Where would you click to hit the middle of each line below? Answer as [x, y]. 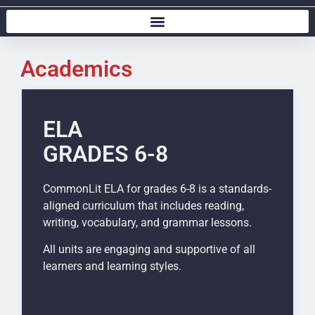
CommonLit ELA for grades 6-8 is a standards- [157, 188]
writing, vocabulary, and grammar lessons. [147, 222]
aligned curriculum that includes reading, [143, 205]
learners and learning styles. [112, 266]
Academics [76, 69]
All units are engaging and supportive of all [149, 250]
